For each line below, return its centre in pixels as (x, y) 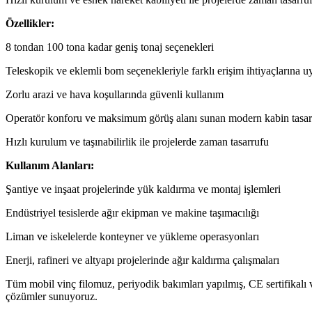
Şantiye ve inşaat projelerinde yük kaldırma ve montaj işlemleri (143, 189)
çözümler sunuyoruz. (52, 296)
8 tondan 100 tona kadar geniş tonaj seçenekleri (110, 47)
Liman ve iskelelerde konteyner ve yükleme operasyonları (132, 236)
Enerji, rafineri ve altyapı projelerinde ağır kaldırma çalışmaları (142, 260)
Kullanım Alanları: (50, 165)
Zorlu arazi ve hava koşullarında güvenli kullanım (115, 94)
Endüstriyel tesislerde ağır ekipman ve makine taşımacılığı (132, 212)
